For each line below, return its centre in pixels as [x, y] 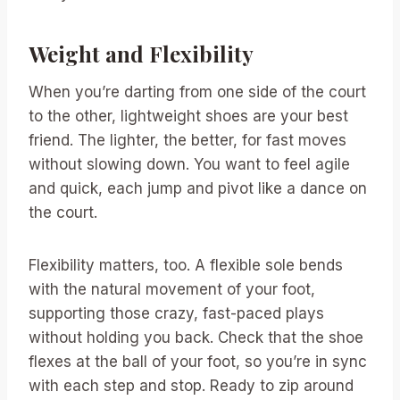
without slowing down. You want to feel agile [189, 164]
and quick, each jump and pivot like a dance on [198, 188]
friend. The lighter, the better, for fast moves [187, 140]
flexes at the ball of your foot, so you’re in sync [198, 362]
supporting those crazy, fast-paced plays [176, 313]
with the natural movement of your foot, [172, 289]
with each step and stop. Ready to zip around [191, 386]
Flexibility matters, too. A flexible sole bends [186, 265]
